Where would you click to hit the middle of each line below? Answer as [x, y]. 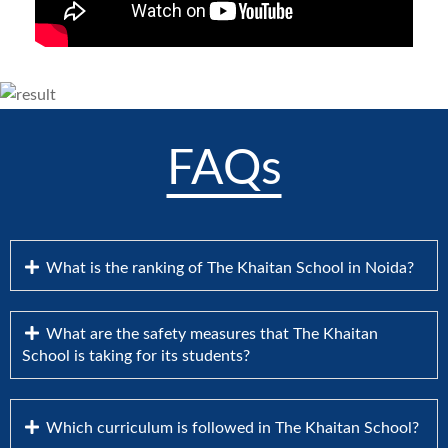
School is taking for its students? [136, 356]
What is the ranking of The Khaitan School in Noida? [228, 268]
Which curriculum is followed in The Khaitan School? [230, 427]
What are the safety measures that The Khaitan [210, 334]
